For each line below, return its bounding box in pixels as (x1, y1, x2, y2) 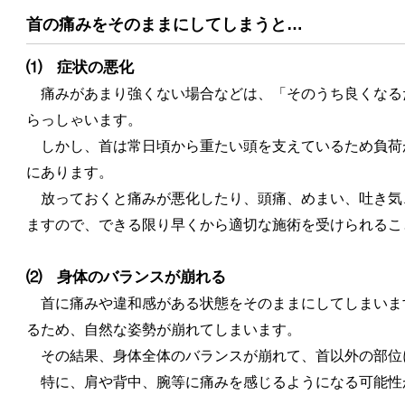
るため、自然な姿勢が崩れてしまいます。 (26, 321, 301, 337)
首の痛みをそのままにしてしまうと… (26, 15, 303, 34)
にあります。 (26, 164, 113, 180)
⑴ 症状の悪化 (26, 58, 134, 76)
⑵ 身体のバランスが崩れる (26, 268, 226, 286)
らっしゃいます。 (26, 111, 142, 127)
